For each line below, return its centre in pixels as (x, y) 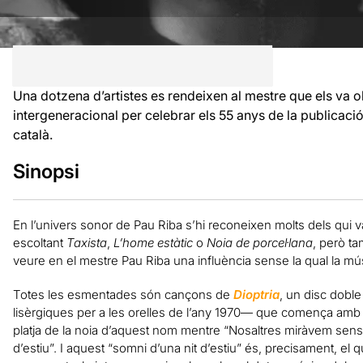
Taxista (86, 242)
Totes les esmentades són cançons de (123, 294)
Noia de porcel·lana (259, 242)
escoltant (39, 242)
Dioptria (256, 294)
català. (32, 134)
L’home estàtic (153, 242)
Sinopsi (46, 171)
